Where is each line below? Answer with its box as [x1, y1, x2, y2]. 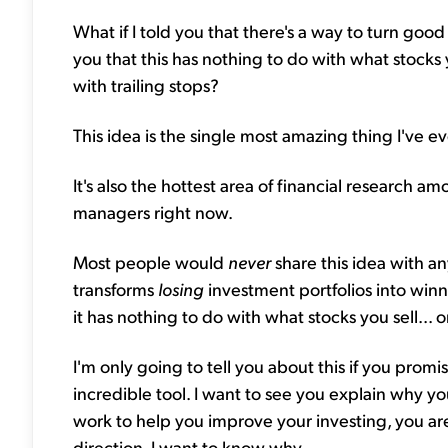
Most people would [73, 250, 228, 274]
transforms [73, 277, 158, 301]
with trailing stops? [73, 73, 219, 97]
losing [158, 277, 208, 301]
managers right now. [73, 200, 233, 224]
